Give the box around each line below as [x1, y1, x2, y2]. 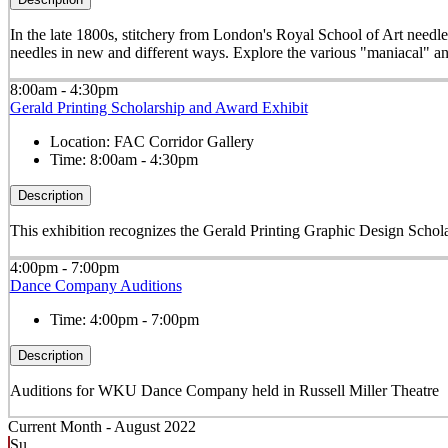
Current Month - [8, 418, 114, 435]
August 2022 [114, 418, 196, 435]
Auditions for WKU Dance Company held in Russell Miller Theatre [9, 382, 439, 400]
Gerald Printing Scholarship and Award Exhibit [9, 99, 308, 117]
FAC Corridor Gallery [113, 133, 254, 151]
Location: [49, 133, 114, 151]
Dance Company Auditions [9, 277, 182, 295]
